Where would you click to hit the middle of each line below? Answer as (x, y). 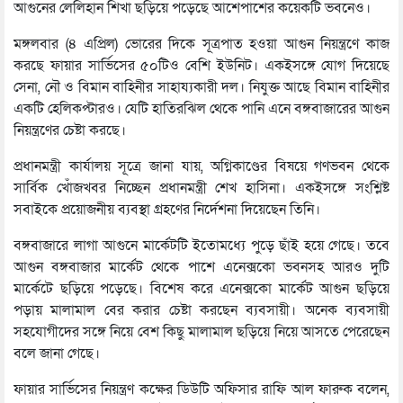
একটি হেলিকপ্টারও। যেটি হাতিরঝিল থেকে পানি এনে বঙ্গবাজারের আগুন (201, 109)
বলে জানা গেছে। (57, 354)
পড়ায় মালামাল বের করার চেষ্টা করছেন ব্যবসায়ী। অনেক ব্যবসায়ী (201, 311)
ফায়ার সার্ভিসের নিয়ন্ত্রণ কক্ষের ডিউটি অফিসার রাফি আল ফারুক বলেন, (201, 390)
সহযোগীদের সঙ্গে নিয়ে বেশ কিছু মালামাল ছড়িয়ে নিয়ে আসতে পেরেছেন (201, 332)
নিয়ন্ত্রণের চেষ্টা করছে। (70, 131)
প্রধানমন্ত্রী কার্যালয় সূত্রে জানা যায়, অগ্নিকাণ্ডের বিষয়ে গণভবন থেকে (201, 167)
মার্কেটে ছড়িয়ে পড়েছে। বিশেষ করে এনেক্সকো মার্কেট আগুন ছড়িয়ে (201, 289)
